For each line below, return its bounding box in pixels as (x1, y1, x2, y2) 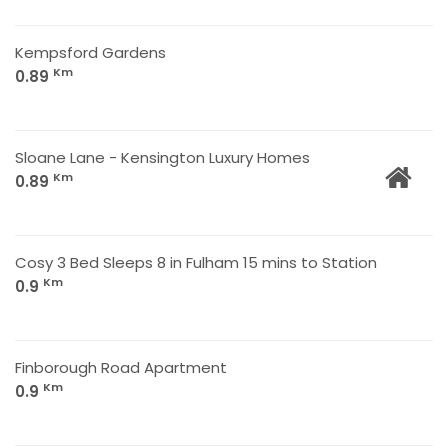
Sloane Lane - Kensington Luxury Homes (15, 147, 310, 168)
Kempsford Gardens (15, 42, 166, 63)
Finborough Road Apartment (15, 357, 227, 378)
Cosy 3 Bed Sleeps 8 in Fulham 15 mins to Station (15, 252, 377, 273)
